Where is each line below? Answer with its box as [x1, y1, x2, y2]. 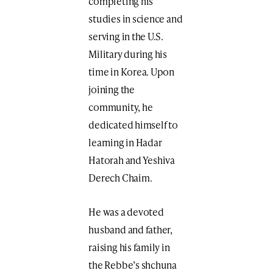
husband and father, [88, 222, 172, 237]
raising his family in [88, 240, 170, 255]
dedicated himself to [88, 118, 178, 132]
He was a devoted [88, 205, 164, 219]
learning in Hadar [88, 135, 162, 150]
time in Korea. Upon [88, 65, 174, 79]
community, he [88, 100, 153, 115]
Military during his [88, 47, 167, 62]
